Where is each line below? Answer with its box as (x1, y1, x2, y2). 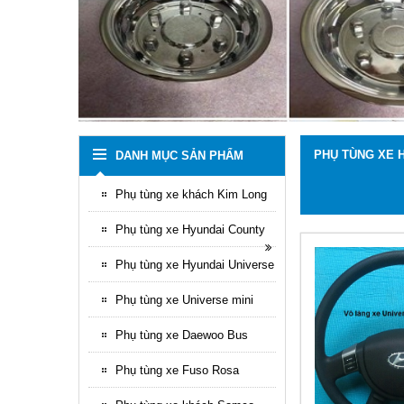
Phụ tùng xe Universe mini (115, 293, 253, 307)
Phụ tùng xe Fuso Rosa (115, 363, 239, 377)
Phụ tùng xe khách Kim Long (115, 188, 267, 201)
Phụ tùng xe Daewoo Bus (115, 328, 248, 342)
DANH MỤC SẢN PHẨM (115, 149, 243, 162)
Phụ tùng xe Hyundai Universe (115, 258, 274, 271)
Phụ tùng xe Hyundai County (115, 223, 265, 236)
